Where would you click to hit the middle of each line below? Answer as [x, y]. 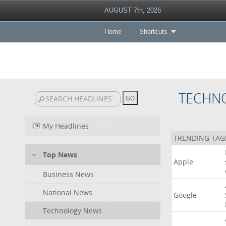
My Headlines [66, 126]
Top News [60, 155]
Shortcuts [153, 32]
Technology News [72, 211]
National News [68, 192]
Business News [68, 174]
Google [185, 195]
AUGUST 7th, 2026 [132, 10]
